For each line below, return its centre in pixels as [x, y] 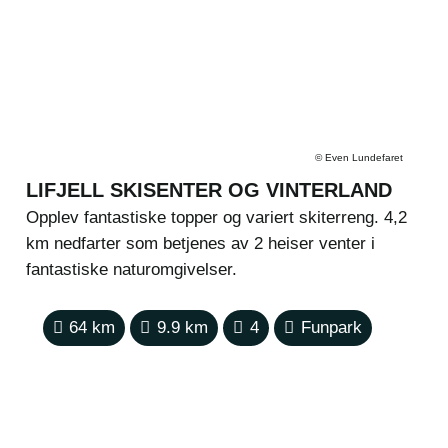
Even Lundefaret [363, 158]
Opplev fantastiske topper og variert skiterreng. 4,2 [216, 218]
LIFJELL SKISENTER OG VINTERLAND [208, 190]
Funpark [331, 328]
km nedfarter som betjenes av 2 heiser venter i [200, 244]
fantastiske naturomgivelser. [131, 270]
